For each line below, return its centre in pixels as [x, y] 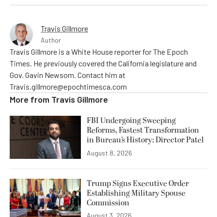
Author [51, 40]
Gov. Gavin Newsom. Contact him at [68, 75]
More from [31, 100]
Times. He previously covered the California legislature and [103, 63]
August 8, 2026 [109, 153]
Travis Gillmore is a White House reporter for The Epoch [99, 52]
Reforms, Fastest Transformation [143, 131]
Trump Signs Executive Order [138, 183]
